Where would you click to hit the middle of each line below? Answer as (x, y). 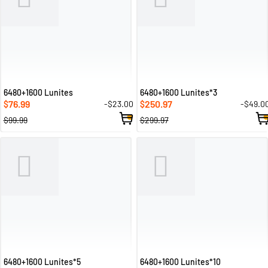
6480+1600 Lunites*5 (42, 261)
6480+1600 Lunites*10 (180, 261)
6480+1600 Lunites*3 (178, 92)
